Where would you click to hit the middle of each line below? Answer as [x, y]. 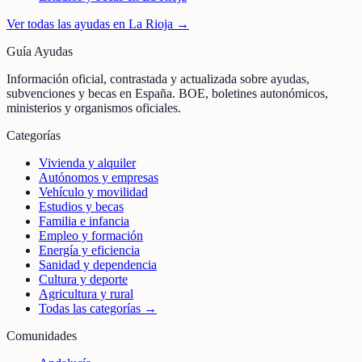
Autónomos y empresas [99, 178]
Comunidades [42, 336]
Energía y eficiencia [89, 250]
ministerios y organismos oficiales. [94, 108]
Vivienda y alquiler [87, 163]
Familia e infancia [84, 221]
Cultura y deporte [83, 280]
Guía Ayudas [40, 52]
